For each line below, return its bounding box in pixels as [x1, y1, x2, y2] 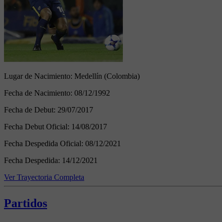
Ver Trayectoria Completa [4, 172, 84, 181]
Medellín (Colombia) [74, 71, 140, 80]
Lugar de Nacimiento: [4, 71, 74, 80]
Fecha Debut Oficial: [4, 122, 71, 131]
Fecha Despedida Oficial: [4, 139, 85, 148]
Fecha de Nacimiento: [4, 88, 74, 97]
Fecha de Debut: [4, 105, 57, 114]
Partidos [4, 196, 47, 210]
